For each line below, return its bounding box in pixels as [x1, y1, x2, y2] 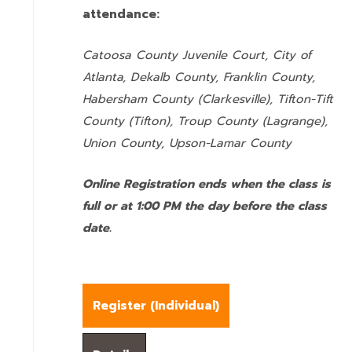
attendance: [82, 5, 163, 23]
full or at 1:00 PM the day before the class [82, 197, 327, 214]
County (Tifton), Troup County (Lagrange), [82, 112, 328, 130]
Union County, [82, 134, 169, 152]
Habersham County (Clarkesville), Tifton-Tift [82, 90, 333, 108]
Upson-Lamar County [169, 134, 291, 152]
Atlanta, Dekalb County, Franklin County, [82, 68, 315, 86]
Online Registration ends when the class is [82, 175, 331, 192]
